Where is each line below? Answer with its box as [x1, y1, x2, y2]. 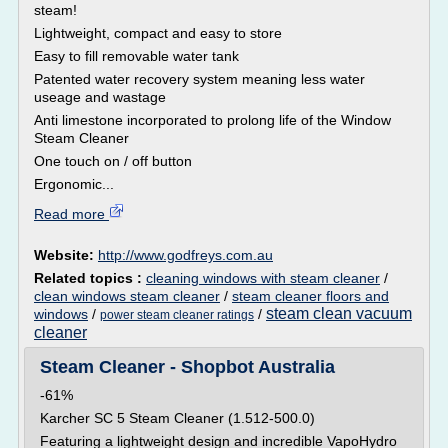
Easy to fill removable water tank [34, 48, 239, 64]
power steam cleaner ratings [100, 308, 254, 322]
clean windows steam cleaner [34, 288, 220, 304]
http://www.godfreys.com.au [98, 247, 273, 263]
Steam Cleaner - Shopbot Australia [40, 357, 335, 377]
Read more [34, 206, 109, 222]
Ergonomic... [34, 176, 114, 192]
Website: [34, 247, 98, 263]
